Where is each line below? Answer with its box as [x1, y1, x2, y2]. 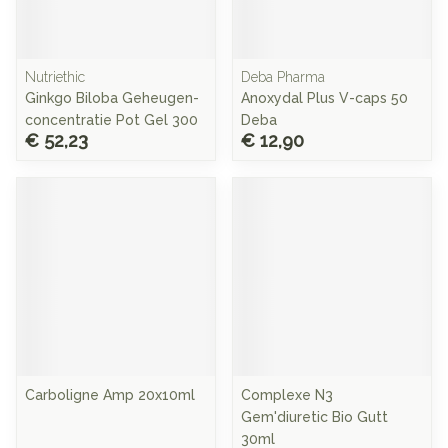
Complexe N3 [241, 387, 333, 403]
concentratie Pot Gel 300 [25, 112, 198, 128]
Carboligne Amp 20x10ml [25, 387, 195, 403]
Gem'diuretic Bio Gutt [241, 409, 388, 425]
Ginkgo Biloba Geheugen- [25, 90, 199, 106]
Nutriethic [25, 69, 85, 85]
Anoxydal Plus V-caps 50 [241, 90, 408, 106]
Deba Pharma [241, 69, 325, 85]
